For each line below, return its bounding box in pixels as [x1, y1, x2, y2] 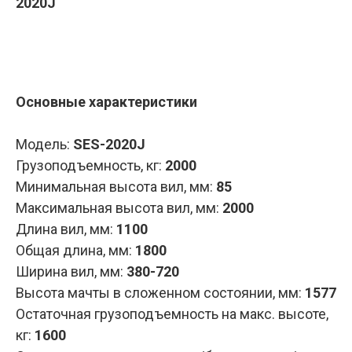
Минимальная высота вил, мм [16, 178, 210, 195]
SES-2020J [73, 136, 145, 152]
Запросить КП [138, 42, 214, 54]
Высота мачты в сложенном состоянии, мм [16, 284, 299, 301]
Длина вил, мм [16, 221, 110, 237]
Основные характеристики [16, 93, 197, 110]
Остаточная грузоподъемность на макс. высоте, [16, 306, 328, 322]
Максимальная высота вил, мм [16, 200, 216, 216]
